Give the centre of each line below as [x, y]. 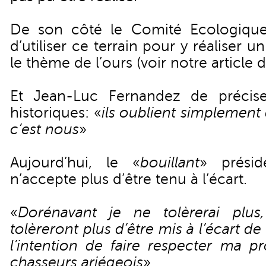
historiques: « [56, 113]
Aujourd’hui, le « [75, 163]
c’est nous [45, 129]
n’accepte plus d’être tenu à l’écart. [129, 179]
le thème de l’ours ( [75, 63]
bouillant [170, 163]
